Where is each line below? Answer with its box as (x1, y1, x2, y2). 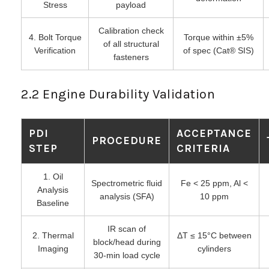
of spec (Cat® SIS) (183, 45, 254, 55)
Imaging (37, 243, 68, 253)
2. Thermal (32, 230, 74, 240)
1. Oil (43, 171, 63, 181)
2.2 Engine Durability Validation (21, 86, 215, 102)
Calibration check (98, 25, 164, 35)
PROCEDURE (92, 133, 162, 147)
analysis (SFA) (99, 191, 154, 201)
